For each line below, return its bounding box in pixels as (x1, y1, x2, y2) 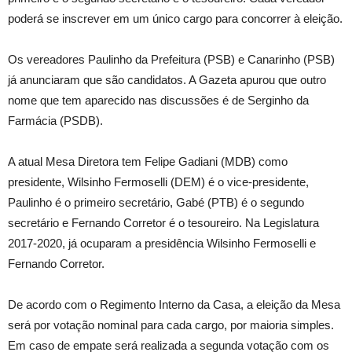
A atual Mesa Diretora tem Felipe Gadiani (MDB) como (8, 155, 288, 169)
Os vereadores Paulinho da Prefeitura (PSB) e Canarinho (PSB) (8, 53, 335, 67)
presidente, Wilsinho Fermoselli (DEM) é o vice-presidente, (8, 175, 309, 189)
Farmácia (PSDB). (8, 114, 103, 128)
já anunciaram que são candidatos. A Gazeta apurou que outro (8, 73, 326, 87)
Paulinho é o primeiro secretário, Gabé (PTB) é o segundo (8, 196, 304, 210)
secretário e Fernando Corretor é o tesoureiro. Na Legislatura (8, 216, 319, 230)
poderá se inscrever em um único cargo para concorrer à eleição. (8, 12, 343, 26)
